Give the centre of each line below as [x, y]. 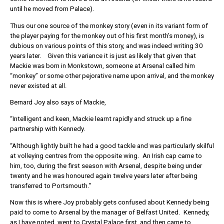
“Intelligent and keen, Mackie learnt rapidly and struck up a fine [101, 119]
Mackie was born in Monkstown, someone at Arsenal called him [102, 65]
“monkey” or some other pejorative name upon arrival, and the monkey [112, 75]
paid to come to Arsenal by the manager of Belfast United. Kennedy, [110, 212]
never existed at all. [38, 85]
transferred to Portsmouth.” [51, 185]
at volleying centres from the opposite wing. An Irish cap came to [106, 155]
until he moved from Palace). [52, 9]
